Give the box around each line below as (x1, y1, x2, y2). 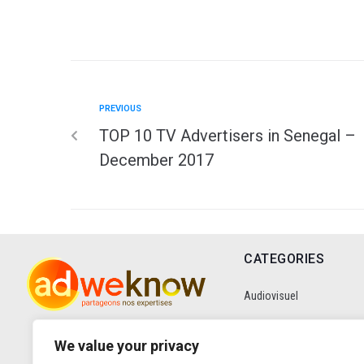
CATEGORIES (244, 250, 324, 266)
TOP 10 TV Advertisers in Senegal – (99, 125, 356, 145)
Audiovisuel (244, 288, 298, 302)
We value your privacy (54, 337, 199, 354)
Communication (244, 331, 318, 344)
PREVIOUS (99, 102, 141, 114)
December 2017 (99, 149, 214, 170)
